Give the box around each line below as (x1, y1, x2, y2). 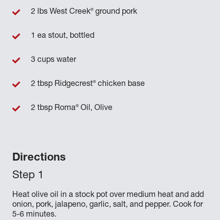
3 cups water (31, 56, 76, 64)
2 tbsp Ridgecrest (31, 81, 93, 88)
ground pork (93, 8, 137, 16)
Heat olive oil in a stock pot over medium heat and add (12, 192, 204, 199)
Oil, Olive (79, 105, 112, 112)
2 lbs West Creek (31, 8, 90, 16)
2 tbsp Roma (31, 105, 76, 112)
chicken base (96, 81, 145, 88)
